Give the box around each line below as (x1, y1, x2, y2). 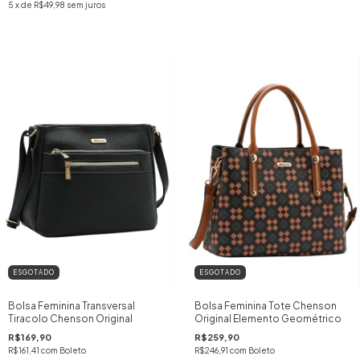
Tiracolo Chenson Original (8, 313, 133, 325)
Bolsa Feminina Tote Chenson (194, 300, 337, 313)
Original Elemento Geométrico (194, 313, 342, 325)
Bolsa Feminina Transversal (8, 300, 135, 313)
